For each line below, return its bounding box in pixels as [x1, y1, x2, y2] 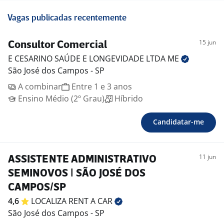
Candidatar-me [153, 117, 204, 127]
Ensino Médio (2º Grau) [16, 93, 104, 104]
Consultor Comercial [8, 40, 107, 51]
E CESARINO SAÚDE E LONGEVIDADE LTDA [8, 53, 167, 64]
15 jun [199, 38, 216, 47]
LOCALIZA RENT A [31, 195, 97, 207]
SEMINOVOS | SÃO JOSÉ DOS [8, 168, 145, 179]
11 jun [199, 152, 216, 161]
